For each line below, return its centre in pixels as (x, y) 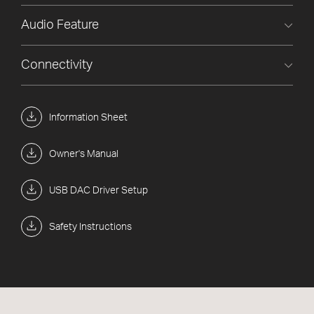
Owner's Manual (84, 155)
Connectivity (57, 66)
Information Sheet (88, 118)
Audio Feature (60, 26)
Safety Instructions (90, 227)
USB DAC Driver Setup (98, 191)
